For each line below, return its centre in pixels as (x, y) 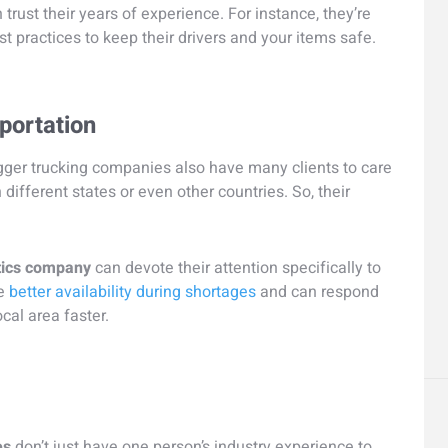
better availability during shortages (132, 291)
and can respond (317, 291)
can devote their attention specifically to (236, 267)
